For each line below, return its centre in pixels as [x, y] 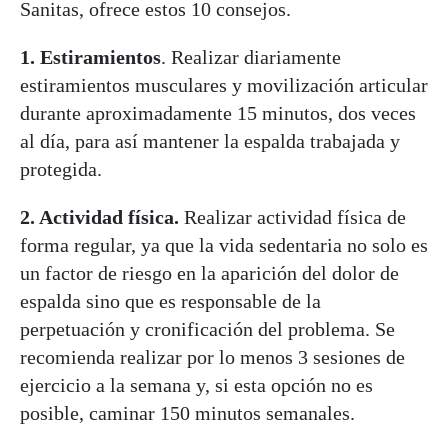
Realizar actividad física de [292, 216]
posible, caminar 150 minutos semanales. [187, 412]
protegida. [61, 168]
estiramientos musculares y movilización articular [224, 84]
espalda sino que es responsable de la [170, 300]
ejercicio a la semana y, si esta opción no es [196, 384]
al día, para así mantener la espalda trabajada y [210, 140]
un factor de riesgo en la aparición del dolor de [209, 272]
